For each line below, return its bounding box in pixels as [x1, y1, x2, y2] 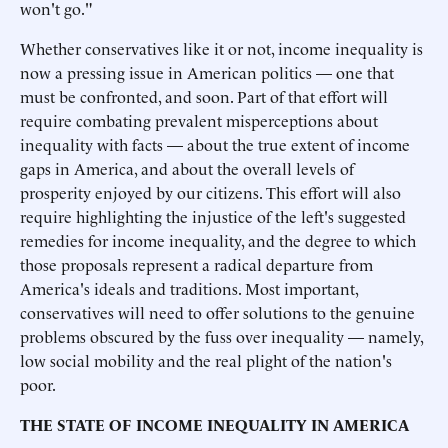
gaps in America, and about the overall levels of [20, 157, 354, 179]
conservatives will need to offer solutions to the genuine [20, 301, 415, 323]
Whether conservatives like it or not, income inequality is [20, 37, 423, 59]
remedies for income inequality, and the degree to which [20, 229, 416, 251]
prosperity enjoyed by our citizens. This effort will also [20, 181, 401, 203]
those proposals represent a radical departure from [20, 253, 373, 275]
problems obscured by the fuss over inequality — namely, [20, 325, 423, 347]
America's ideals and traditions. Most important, [20, 277, 358, 299]
